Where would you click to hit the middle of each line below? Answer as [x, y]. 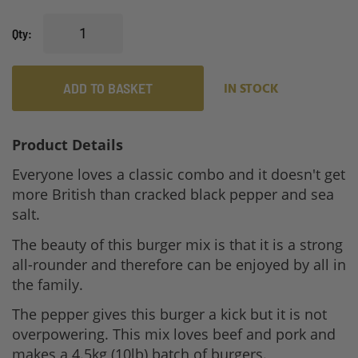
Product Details [68, 144]
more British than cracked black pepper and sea [173, 195]
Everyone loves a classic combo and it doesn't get [179, 175]
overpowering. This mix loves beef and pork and [174, 334]
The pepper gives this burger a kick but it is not [169, 314]
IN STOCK [251, 89]
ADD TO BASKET [108, 88]
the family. [48, 284]
